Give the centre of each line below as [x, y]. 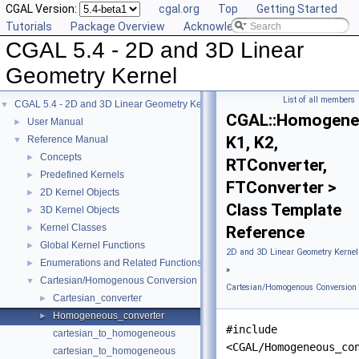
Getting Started [297, 9]
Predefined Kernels [82, 175]
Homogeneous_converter [109, 316]
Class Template [284, 210]
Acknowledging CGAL [237, 26]
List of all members [319, 100]
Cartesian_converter [97, 298]
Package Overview [118, 26]
